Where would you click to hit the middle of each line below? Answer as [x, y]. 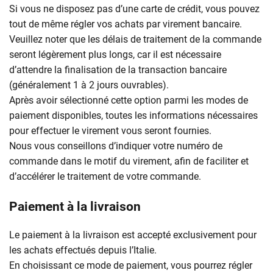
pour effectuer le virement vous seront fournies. [110, 130]
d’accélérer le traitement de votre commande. [105, 176]
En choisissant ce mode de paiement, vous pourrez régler [131, 265]
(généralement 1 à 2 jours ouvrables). [89, 85]
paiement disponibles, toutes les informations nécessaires [133, 115]
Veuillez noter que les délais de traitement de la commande [135, 39]
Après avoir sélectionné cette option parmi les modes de [129, 100]
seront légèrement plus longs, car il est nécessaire [115, 54]
